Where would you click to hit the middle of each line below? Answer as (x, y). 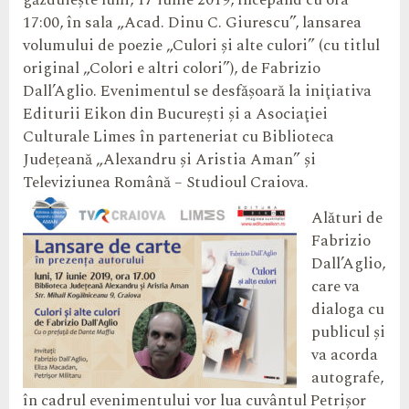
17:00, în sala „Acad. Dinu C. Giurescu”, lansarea (192, 23)
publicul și (348, 333)
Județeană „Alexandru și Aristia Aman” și (169, 160)
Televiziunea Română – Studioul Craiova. (166, 183)
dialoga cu (348, 310)
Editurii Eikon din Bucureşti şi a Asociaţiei (175, 114)
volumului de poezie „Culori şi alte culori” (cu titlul (201, 46)
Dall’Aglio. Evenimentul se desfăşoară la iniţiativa (197, 91)
